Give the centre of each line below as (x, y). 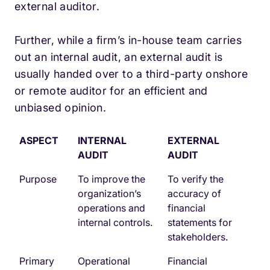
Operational (104, 261)
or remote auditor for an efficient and (111, 91)
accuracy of (194, 194)
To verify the (196, 179)
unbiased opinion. (61, 108)
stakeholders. (198, 237)
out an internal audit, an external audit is (119, 57)
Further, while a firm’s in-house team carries (128, 40)
